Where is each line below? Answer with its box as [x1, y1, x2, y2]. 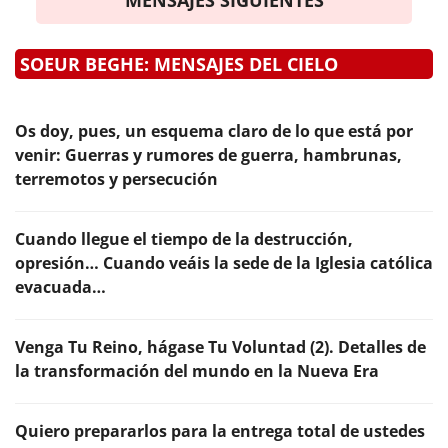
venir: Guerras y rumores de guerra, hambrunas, [15, 143, 402, 166]
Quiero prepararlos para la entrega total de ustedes [15, 419, 425, 442]
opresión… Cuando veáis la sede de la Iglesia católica [15, 251, 433, 274]
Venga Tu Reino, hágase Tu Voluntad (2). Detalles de [15, 335, 426, 358]
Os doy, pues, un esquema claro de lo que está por [15, 119, 413, 142]
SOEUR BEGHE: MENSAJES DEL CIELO [20, 51, 338, 76]
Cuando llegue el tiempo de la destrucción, [15, 227, 353, 250]
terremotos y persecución [15, 167, 218, 190]
